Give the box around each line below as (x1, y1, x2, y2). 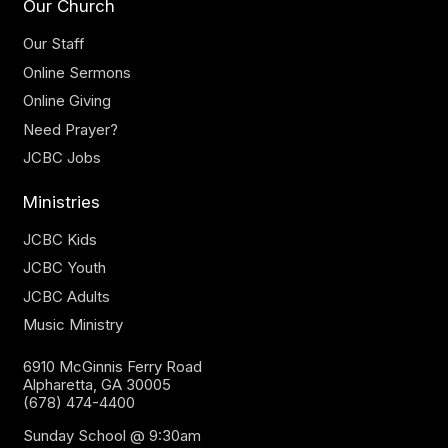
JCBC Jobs (22, 148, 101, 168)
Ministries (22, 191, 100, 212)
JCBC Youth (22, 258, 106, 278)
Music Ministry (22, 315, 123, 335)
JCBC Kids (22, 229, 97, 249)
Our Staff (22, 34, 85, 54)
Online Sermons (22, 62, 131, 82)
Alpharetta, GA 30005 (22, 374, 171, 394)
